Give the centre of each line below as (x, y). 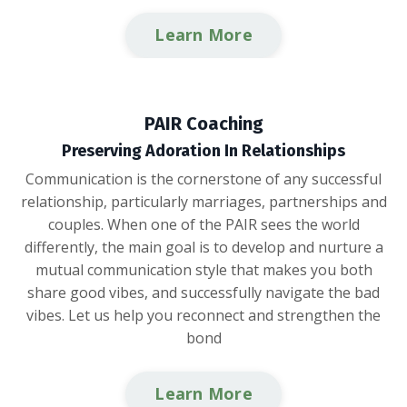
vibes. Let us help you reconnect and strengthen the (203, 315)
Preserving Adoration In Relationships (203, 150)
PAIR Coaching (203, 123)
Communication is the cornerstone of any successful (203, 179)
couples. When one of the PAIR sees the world (203, 224)
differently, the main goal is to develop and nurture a (203, 247)
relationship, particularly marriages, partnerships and (203, 201)
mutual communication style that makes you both (203, 269)
